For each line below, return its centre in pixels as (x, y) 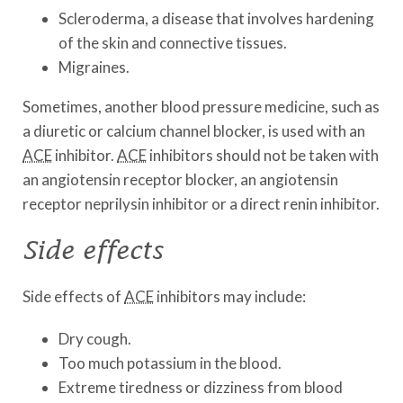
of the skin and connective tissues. (173, 43)
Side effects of (73, 296)
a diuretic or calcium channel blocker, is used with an (194, 131)
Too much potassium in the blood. (170, 363)
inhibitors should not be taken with (263, 155)
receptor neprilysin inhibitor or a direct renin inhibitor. (201, 204)
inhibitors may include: (230, 296)
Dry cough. (95, 339)
